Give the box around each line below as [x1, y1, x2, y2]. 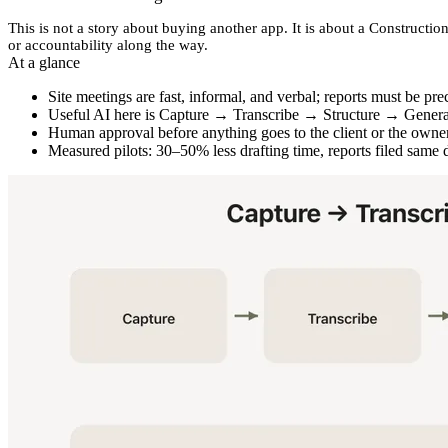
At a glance [8, 54, 80, 72]
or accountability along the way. [8, 37, 208, 54]
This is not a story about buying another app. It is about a [8, 20, 369, 37]
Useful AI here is [48, 106, 159, 124]
